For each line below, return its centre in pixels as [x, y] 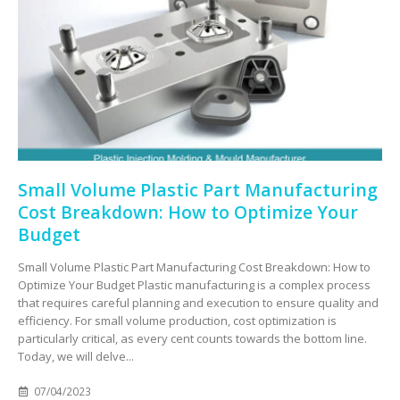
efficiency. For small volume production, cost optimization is [177, 321]
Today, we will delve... [76, 357]
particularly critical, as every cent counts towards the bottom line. [192, 339]
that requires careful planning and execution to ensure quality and [198, 303]
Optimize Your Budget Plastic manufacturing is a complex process [194, 285]
